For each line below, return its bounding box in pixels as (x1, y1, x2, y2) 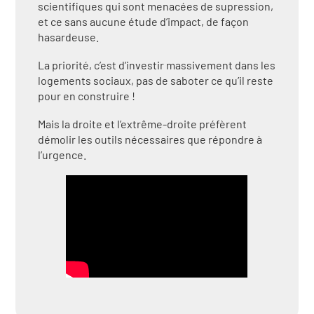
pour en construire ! (38, 89, 138, 103)
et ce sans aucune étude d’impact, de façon (38, 15, 250, 29)
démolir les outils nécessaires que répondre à (38, 132, 263, 146)
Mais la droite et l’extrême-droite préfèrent (38, 117, 247, 131)
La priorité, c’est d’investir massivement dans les (38, 58, 276, 72)
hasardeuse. (38, 30, 100, 44)
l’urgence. (38, 148, 87, 162)
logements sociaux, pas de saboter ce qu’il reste (38, 74, 274, 88)
